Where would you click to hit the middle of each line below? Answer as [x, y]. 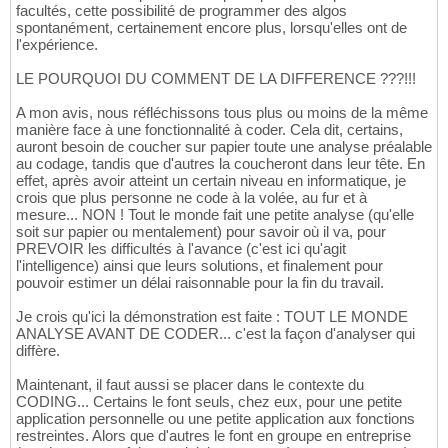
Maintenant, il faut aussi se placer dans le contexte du [190, 385]
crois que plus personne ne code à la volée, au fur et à [191, 198]
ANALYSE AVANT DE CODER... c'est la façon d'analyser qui [215, 334]
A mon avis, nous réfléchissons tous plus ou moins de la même [222, 113]
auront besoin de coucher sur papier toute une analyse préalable [224, 147]
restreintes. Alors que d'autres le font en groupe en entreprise [213, 436]
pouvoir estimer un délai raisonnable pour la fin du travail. [200, 283]
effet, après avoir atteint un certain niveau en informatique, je [211, 181]
